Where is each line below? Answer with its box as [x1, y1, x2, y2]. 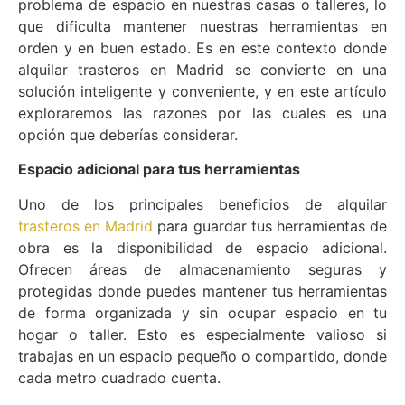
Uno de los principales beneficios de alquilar [18, 194, 387, 213]
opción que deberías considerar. [18, 125, 238, 144]
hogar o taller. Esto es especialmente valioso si [18, 325, 387, 344]
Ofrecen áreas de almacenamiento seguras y [18, 259, 387, 278]
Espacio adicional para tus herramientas [18, 160, 300, 179]
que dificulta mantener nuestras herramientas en [18, 16, 387, 35]
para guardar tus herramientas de [153, 216, 388, 235]
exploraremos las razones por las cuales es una [18, 103, 387, 122]
